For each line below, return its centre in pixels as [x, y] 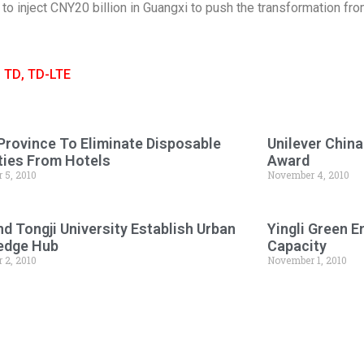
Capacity [297, 246]
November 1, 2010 [307, 260]
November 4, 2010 [308, 175]
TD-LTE [49, 75]
